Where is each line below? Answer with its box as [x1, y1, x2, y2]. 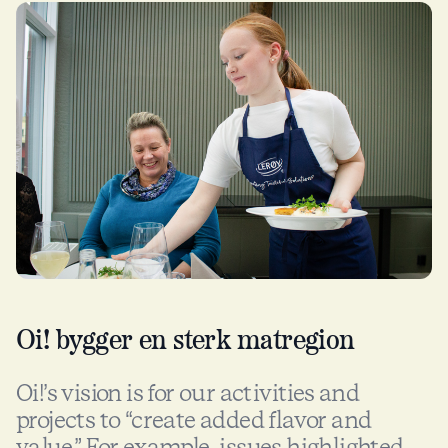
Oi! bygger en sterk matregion [16, 327, 355, 356]
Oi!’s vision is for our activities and [16, 377, 360, 410]
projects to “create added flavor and [16, 404, 372, 437]
